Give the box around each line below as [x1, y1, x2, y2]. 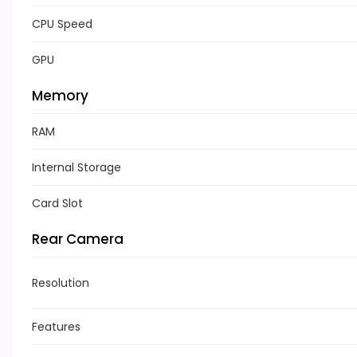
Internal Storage [32, 159, 121, 176]
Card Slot [32, 195, 83, 212]
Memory [32, 86, 88, 106]
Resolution [32, 275, 89, 292]
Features [32, 319, 80, 335]
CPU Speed [32, 16, 92, 33]
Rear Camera [32, 229, 124, 249]
